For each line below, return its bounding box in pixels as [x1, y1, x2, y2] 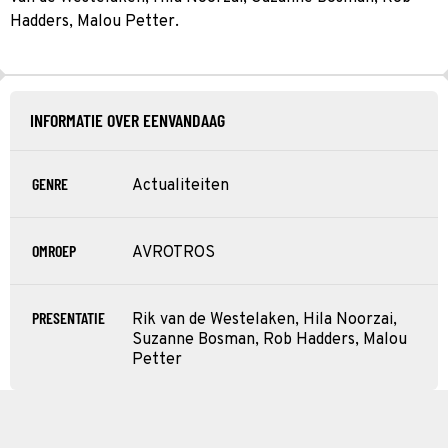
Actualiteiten [132, 175, 229, 196]
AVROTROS [132, 242, 215, 263]
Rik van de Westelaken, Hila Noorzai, [132, 309, 397, 330]
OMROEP [32, 240, 76, 260]
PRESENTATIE [32, 307, 105, 327]
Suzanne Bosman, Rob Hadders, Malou [132, 329, 407, 350]
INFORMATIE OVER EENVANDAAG [30, 108, 225, 131]
